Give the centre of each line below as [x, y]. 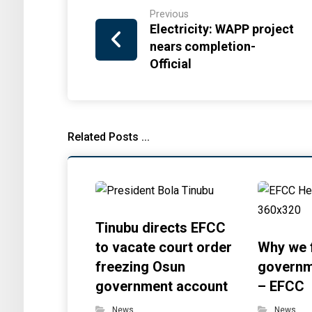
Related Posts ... [109, 137]
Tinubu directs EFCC [161, 228]
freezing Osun [141, 267]
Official [171, 64]
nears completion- [203, 46]
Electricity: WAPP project [222, 29]
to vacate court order [164, 247]
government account [162, 286]
